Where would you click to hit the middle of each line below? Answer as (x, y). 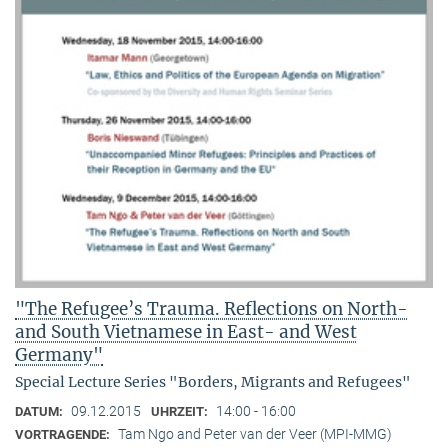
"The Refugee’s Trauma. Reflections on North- (211, 309)
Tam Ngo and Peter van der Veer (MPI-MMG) (255, 434)
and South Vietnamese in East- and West (186, 332)
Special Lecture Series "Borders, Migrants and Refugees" (213, 382)
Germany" (59, 355)
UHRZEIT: (181, 412)
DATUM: (40, 412)
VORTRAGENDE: (64, 435)
